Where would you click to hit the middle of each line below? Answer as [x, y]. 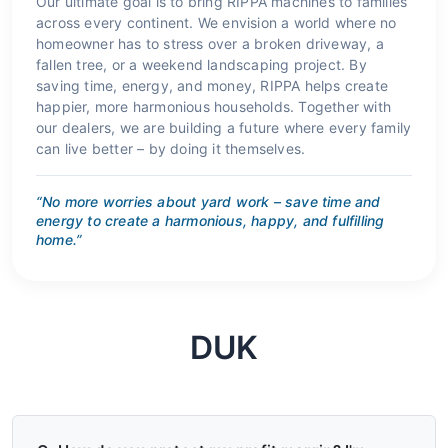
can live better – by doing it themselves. [171, 148]
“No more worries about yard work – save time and [208, 201]
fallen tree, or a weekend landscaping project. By [201, 64]
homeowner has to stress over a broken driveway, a [210, 43]
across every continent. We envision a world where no [216, 22]
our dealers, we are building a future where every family [224, 127]
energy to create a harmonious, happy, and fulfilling [210, 220]
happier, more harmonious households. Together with [214, 106]
